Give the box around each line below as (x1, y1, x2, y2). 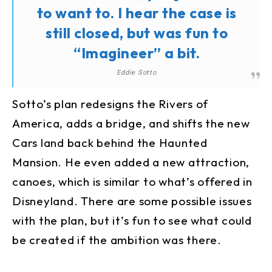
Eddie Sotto (117, 68, 157, 76)
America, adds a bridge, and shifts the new (12, 115, 250, 131)
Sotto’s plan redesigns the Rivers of (12, 96, 208, 111)
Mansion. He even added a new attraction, (12, 154, 250, 169)
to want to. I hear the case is (36, 3, 237, 22)
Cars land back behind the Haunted (12, 135, 208, 150)
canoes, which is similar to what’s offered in (12, 174, 253, 189)
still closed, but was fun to (46, 23, 228, 42)
